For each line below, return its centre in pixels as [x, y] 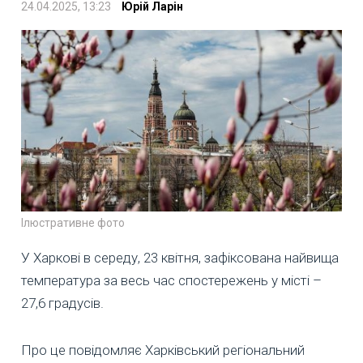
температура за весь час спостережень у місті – [171, 281]
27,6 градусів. [62, 303]
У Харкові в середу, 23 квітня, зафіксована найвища [180, 258]
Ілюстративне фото [73, 223]
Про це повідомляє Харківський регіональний [163, 350]
